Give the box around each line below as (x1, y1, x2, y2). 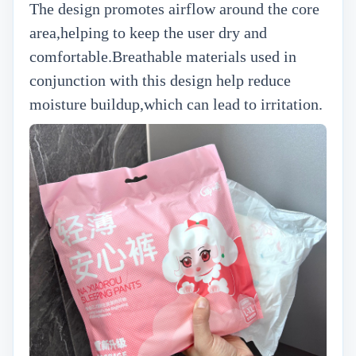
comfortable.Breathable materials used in (29, 48, 296, 65)
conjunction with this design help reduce (29, 72, 291, 89)
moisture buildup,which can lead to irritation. (29, 95, 323, 113)
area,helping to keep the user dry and (29, 24, 267, 41)
